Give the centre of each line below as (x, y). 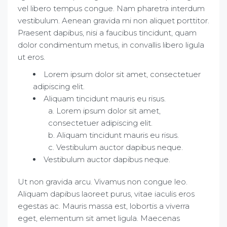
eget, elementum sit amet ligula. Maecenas (99, 218)
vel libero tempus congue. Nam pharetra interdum (111, 8)
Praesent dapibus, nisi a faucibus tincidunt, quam (107, 33)
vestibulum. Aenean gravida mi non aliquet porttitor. (113, 21)
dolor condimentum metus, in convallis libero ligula (111, 45)
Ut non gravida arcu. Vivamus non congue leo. (103, 182)
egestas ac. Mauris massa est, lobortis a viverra (104, 206)
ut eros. (31, 57)
